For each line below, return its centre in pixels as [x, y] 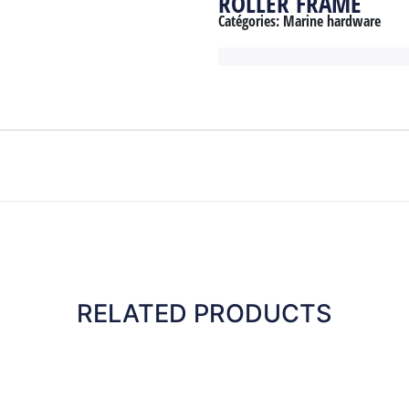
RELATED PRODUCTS [204, 313]
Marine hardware [332, 21]
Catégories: [251, 21]
